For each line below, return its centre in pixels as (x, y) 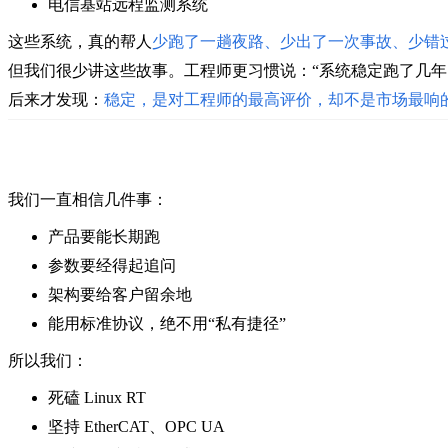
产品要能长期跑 (104, 236)
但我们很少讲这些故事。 (96, 70)
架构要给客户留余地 (120, 294)
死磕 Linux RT (97, 397)
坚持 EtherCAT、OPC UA (136, 426)
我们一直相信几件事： (88, 199)
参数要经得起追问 (112, 265)
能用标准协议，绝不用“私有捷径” (167, 323)
